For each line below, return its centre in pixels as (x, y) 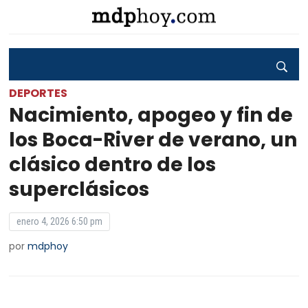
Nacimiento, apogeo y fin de (151, 115)
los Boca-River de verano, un (153, 140)
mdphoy (48, 246)
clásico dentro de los (113, 165)
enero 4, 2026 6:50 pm (60, 221)
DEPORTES (38, 93)
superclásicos (79, 189)
